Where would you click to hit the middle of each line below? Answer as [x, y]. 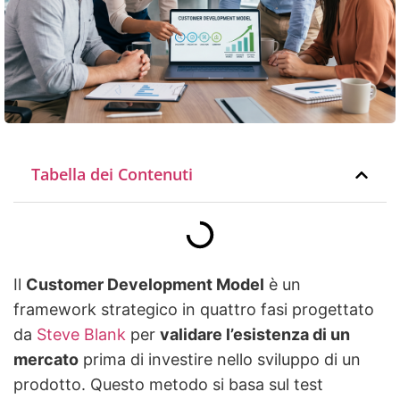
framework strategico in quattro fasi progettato [194, 310]
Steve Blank [79, 335]
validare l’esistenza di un [255, 335]
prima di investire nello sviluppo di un [220, 360]
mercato [46, 360]
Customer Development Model [145, 285]
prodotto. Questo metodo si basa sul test [168, 385]
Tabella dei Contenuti [112, 175]
